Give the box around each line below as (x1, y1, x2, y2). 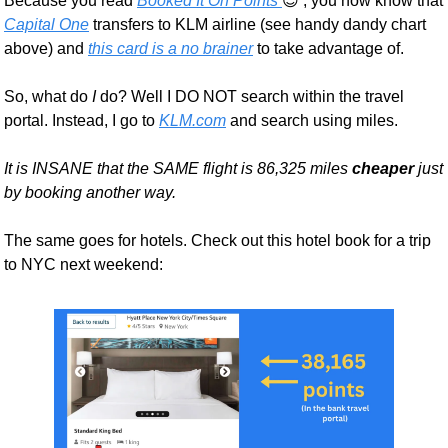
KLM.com (159, 112, 226, 130)
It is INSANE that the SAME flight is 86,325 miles (4, 160, 352, 178)
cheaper (352, 160, 414, 178)
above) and (4, 40, 88, 58)
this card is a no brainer (88, 40, 253, 58)
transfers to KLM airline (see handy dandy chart (89, 16, 426, 34)
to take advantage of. (253, 40, 408, 58)
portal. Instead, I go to (4, 112, 159, 130)
